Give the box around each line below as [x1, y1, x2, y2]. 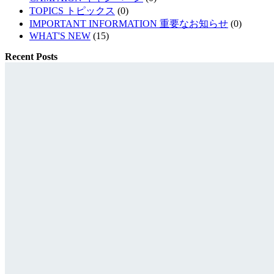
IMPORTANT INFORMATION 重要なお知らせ [29, 18, 228, 29]
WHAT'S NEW [29, 30, 91, 41]
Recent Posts [5, 51, 57, 62]
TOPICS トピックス [29, 5, 115, 16]
